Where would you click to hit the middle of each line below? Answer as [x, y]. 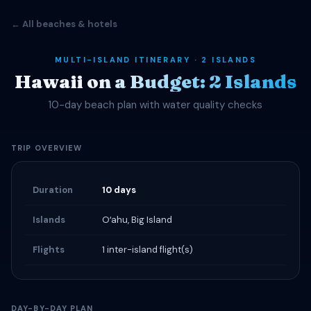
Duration [53, 190]
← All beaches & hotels [64, 24]
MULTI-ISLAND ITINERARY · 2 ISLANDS [155, 60]
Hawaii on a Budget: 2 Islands [155, 82]
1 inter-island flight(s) [148, 250]
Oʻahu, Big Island [137, 220]
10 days [119, 190]
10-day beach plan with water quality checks [155, 105]
